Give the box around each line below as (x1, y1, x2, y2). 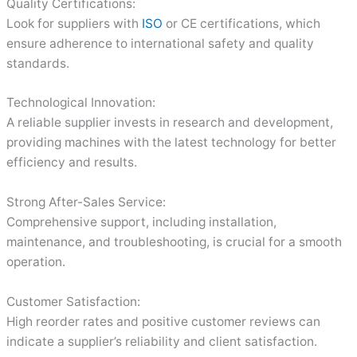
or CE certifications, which (163, 15, 321, 31)
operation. (6, 254, 66, 270)
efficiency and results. (6, 155, 138, 171)
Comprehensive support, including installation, (6, 214, 277, 230)
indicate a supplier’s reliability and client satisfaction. (6, 334, 321, 350)
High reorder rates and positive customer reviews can (6, 314, 321, 330)
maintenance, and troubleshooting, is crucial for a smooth (6, 234, 343, 250)
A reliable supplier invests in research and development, (6, 115, 334, 131)
